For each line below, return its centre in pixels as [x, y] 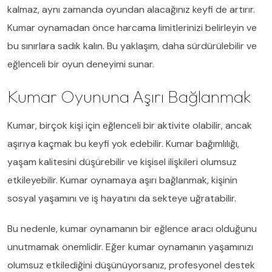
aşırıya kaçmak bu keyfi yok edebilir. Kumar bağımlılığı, [123, 143]
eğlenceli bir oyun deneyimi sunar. [81, 64]
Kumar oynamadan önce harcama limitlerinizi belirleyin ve [132, 27]
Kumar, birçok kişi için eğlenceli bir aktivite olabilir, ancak [130, 125]
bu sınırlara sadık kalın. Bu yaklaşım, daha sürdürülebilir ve [132, 46]
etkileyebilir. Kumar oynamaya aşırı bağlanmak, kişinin [122, 180]
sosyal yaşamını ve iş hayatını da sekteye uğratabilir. [122, 198]
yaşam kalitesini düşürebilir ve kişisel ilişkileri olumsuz [122, 161]
